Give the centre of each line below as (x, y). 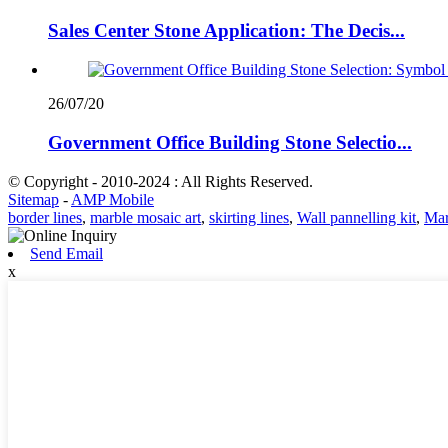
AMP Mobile (112, 199)
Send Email (66, 253)
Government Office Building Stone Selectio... (230, 142)
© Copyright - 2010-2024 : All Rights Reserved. (160, 181)
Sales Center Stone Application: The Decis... (226, 31)
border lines (45, 217)
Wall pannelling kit (356, 217)
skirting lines (249, 217)
